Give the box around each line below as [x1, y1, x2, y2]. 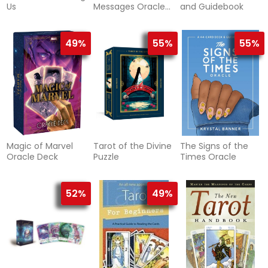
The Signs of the [179, 140, 248, 153]
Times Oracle [179, 151, 236, 163]
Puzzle [93, 151, 119, 163]
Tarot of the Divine [93, 140, 172, 153]
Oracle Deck [7, 151, 59, 163]
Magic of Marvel [7, 140, 74, 153]
